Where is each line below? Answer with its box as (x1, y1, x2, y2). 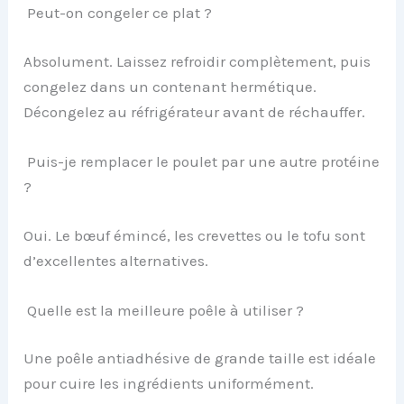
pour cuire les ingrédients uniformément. (23, 374, 315, 393)
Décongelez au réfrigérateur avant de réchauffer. (23, 102, 366, 121)
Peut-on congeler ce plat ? (23, 4, 213, 23)
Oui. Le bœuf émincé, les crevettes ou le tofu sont (23, 225, 366, 244)
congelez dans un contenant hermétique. (23, 77, 317, 96)
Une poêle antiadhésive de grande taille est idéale (23, 349, 377, 368)
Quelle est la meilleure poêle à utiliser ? (23, 300, 305, 319)
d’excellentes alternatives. (23, 251, 209, 270)
